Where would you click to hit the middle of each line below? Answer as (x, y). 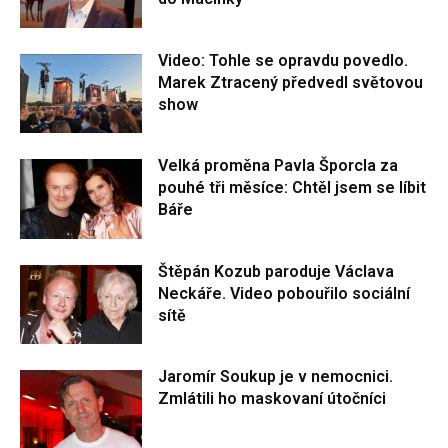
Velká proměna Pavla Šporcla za (278, 166)
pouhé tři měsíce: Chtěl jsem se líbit (292, 188)
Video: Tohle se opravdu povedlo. (283, 60)
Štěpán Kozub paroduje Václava (276, 271)
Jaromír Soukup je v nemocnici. (276, 377)
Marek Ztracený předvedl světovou (291, 82)
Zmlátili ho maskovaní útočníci (272, 399)
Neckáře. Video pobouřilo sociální (284, 293)
